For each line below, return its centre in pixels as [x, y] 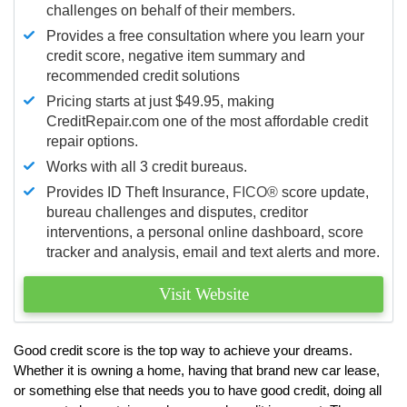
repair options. [92, 141]
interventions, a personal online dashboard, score [205, 232]
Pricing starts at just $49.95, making [160, 101]
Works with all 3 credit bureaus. [147, 166]
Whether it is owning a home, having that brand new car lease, [197, 370]
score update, [323, 192]
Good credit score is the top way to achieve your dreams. [183, 350]
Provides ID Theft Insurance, [139, 192]
